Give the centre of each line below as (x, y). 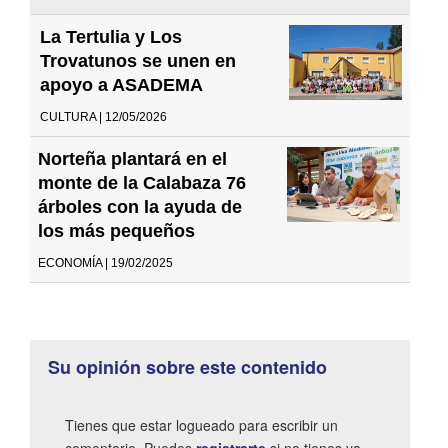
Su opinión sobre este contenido (187, 366)
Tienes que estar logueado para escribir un (201, 424)
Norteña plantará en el (132, 158)
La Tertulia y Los (111, 36)
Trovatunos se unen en (138, 60)
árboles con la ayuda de (140, 206)
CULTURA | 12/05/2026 (103, 116)
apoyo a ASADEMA (121, 84)
